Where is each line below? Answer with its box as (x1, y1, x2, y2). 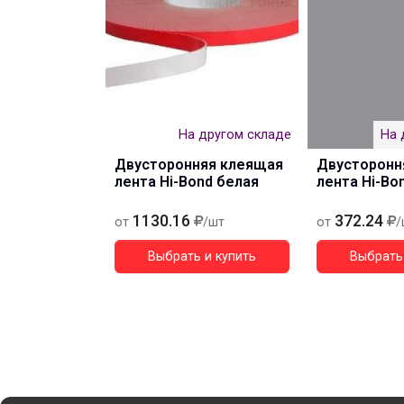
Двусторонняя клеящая (115, 156, 283, 173)
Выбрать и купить (148, 249, 256, 264)
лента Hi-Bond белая (115, 173, 259, 190)
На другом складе (179, 127, 291, 142)
